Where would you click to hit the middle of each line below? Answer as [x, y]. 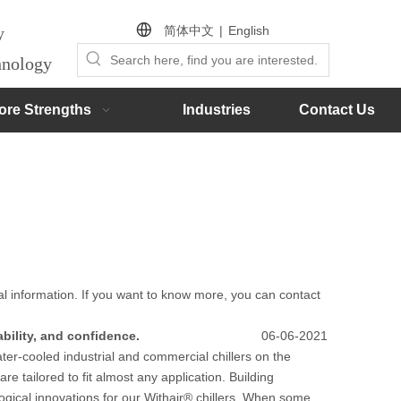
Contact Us [337, 110]
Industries [216, 110]
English [249, 30]
